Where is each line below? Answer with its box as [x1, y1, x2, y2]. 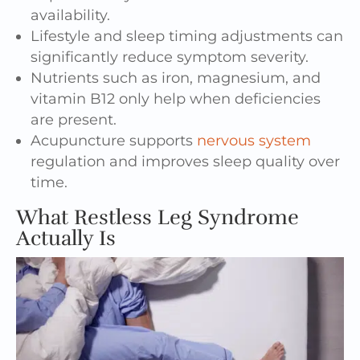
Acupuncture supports [31, 132, 197, 150]
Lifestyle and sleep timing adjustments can [31, 27, 343, 46]
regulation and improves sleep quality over [31, 153, 340, 171]
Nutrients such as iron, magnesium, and [31, 69, 321, 88]
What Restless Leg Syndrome [16, 204, 299, 231]
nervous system [197, 132, 311, 150]
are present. [31, 111, 117, 129]
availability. [31, 6, 110, 25]
